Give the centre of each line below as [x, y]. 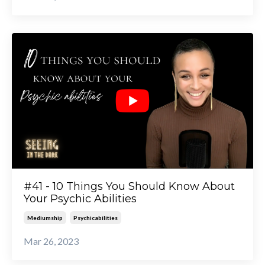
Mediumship [45, 218]
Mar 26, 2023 [51, 241]
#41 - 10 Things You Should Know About [129, 187]
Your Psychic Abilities [80, 199]
